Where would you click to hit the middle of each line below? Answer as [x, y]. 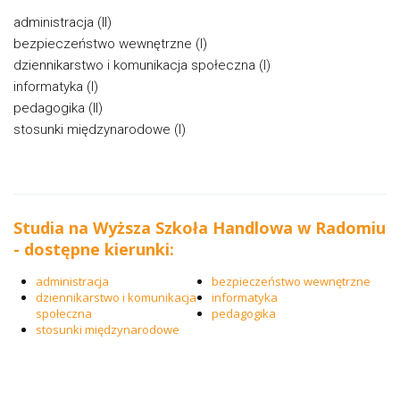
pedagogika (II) [58, 108]
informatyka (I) [56, 87]
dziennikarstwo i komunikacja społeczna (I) [142, 66]
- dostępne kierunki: [94, 250]
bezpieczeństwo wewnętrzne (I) [110, 44]
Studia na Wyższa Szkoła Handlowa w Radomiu [200, 228]
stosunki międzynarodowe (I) [100, 130]
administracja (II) [62, 23]
